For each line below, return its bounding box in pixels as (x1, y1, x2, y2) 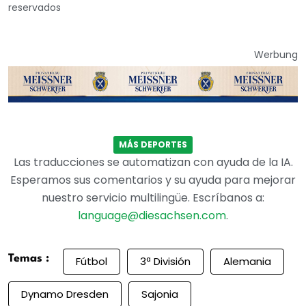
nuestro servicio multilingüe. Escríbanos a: (42, 189, 264, 206)
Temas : (8, 252, 49, 264)
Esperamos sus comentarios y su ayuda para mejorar (10, 171, 296, 188)
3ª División (140, 254, 191, 269)
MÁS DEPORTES (119, 138, 187, 150)
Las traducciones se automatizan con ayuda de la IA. (13, 154, 293, 170)
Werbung (254, 48, 298, 62)
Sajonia (141, 287, 178, 302)
